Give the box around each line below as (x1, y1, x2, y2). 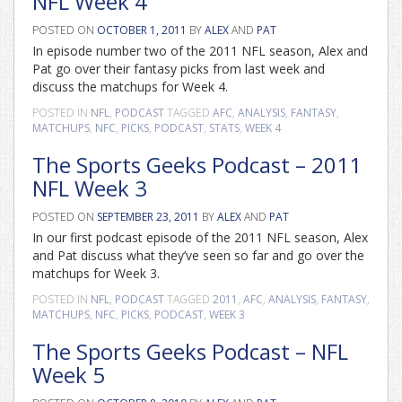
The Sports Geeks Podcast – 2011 (32, 150, 362, 179)
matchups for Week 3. (32, 265, 160, 282)
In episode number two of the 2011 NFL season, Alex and (32, 42, 368, 59)
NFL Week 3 (32, 173, 147, 203)
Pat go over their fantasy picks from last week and (32, 60, 325, 77)
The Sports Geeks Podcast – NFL (32, 336, 348, 366)
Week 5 (32, 360, 105, 389)
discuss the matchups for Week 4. (32, 78, 228, 95)
